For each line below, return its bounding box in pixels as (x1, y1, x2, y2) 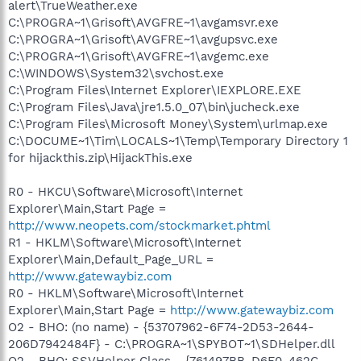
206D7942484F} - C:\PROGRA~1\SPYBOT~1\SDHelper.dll (8, 336, 335, 351)
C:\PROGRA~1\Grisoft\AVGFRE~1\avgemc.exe (8, 48, 269, 64)
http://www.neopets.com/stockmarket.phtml (8, 218, 271, 233)
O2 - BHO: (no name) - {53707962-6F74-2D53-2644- (8, 319, 314, 334)
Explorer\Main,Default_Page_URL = (8, 251, 214, 267)
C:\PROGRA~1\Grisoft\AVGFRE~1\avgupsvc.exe (8, 31, 278, 47)
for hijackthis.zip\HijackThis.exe (8, 150, 193, 165)
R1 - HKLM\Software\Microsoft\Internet (8, 234, 241, 250)
